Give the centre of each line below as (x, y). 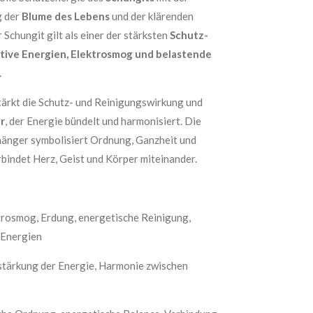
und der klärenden (152, 16)
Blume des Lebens (66, 16)
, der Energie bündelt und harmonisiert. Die (103, 121)
